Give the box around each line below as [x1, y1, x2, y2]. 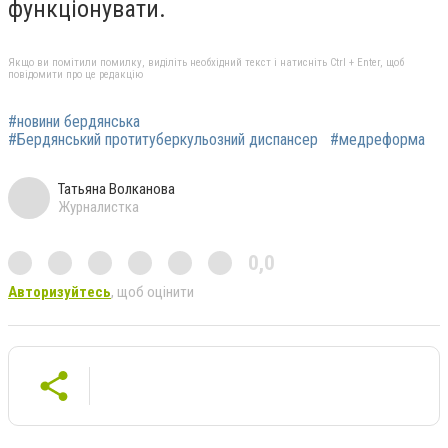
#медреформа [330, 129, 425, 149]
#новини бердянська [8, 111, 140, 131]
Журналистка [58, 197, 139, 216]
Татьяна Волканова [58, 179, 175, 198]
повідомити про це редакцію [8, 67, 143, 81]
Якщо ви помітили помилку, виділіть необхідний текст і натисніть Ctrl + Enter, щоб [8, 55, 404, 69]
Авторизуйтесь [8, 282, 111, 301]
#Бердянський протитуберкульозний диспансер [8, 129, 318, 149]
